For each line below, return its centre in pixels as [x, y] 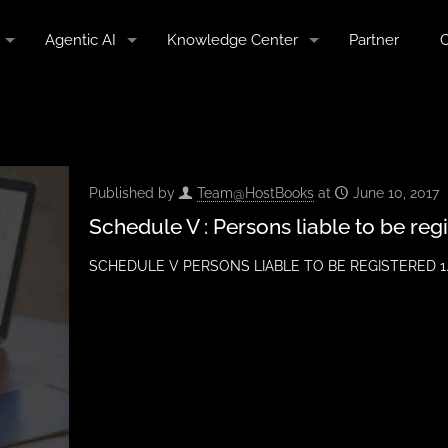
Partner [374, 40]
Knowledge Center [232, 40]
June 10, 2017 [395, 193]
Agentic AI [80, 40]
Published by [133, 193]
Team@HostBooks [255, 193]
